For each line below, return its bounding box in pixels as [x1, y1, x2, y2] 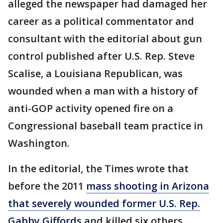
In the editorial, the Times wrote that [8, 162, 189, 176]
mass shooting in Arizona [86, 179, 209, 193]
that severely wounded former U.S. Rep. [8, 197, 200, 211]
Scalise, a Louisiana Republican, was [8, 67, 183, 81]
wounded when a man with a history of [8, 84, 198, 98]
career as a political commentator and [8, 14, 194, 28]
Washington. [8, 136, 70, 150]
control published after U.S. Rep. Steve [8, 49, 195, 63]
